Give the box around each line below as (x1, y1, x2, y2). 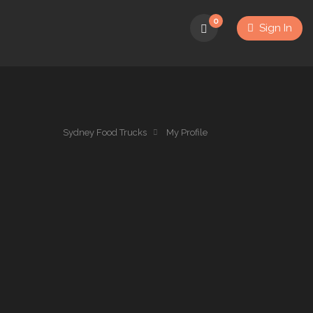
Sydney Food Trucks (63, 127, 147, 138)
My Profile (166, 127, 208, 138)
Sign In (256, 22, 292, 34)
